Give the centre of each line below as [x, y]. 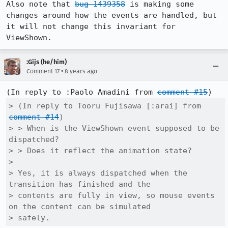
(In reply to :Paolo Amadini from [82, 92]
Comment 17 [43, 71]
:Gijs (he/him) [47, 62]
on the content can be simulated [80, 207]
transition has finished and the [80, 184]
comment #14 [34, 117]
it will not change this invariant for [91, 26]
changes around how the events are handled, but [111, 15]
